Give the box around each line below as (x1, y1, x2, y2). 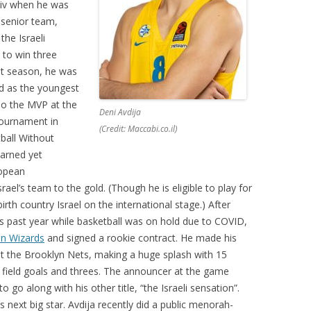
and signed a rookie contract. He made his (44, 230, 237, 244)
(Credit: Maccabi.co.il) (99, 122, 177, 135)
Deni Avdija (99, 106, 141, 118)
